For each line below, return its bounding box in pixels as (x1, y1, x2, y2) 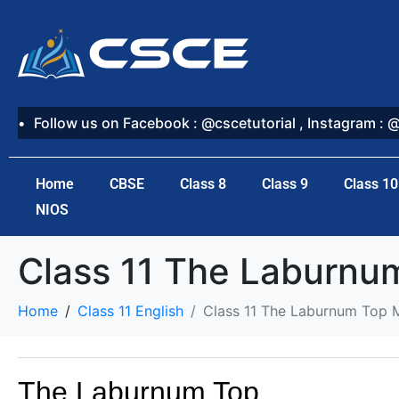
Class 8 (180, 175, 226, 192)
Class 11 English (77, 302, 183, 320)
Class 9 (262, 175, 308, 192)
